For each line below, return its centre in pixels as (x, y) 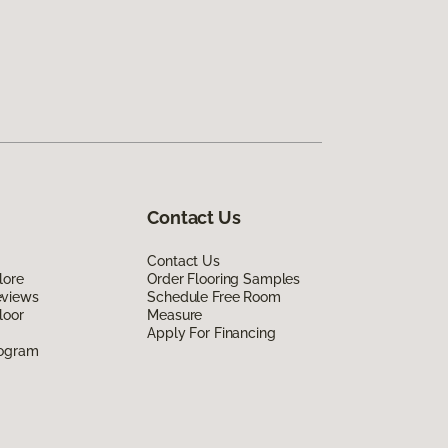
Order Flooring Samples (224, 278)
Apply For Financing (211, 332)
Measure (175, 314)
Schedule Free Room (214, 296)
